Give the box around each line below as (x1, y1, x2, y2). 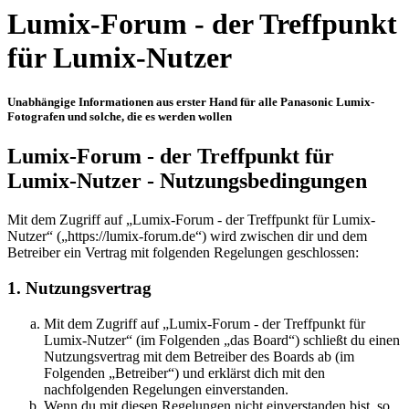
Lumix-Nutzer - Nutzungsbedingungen (7, 169, 367, 194)
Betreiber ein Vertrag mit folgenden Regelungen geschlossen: (7, 245, 359, 261)
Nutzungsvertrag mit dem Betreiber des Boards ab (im (44, 348, 354, 364)
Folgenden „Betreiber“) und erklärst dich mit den (44, 364, 325, 381)
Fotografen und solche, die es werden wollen (7, 110, 232, 124)
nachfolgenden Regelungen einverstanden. (44, 381, 288, 397)
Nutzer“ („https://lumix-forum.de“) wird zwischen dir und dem (7, 228, 367, 245)
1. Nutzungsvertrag (7, 278, 152, 298)
